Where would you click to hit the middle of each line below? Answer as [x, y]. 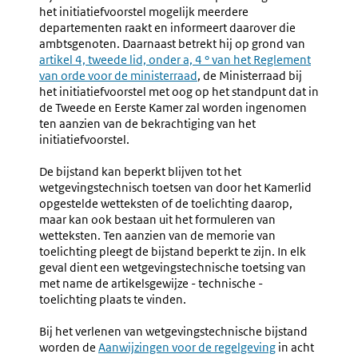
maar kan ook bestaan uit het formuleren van [157, 219]
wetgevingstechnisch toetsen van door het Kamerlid [175, 187]
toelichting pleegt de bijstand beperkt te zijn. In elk [173, 251]
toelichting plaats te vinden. [113, 299]
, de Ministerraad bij [250, 76]
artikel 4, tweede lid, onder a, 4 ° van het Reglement [175, 60]
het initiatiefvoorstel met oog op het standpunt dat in [179, 91]
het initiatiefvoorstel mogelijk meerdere [144, 12]
